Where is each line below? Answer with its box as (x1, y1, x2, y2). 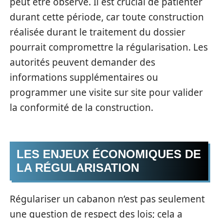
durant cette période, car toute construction (10, 10, 204, 23)
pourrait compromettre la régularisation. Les (10, 40, 208, 54)
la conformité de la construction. (10, 101, 153, 114)
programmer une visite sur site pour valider (10, 86, 203, 99)
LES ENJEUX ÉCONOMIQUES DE (17, 147, 201, 161)
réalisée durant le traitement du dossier (10, 25, 185, 38)
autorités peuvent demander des (10, 55, 155, 69)
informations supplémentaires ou (10, 71, 158, 84)
